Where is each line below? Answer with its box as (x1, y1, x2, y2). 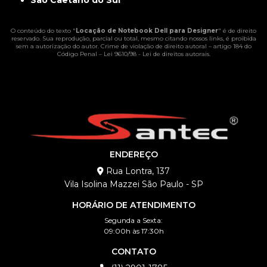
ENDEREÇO (109, 149, 158, 160)
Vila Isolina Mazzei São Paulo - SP (64, 179, 203, 190)
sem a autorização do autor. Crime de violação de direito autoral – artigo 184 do (15, 42, 252, 51)
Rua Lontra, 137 (104, 166, 170, 177)
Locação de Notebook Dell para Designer (76, 27, 218, 35)
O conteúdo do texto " (11, 27, 76, 35)
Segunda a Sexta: (104, 216, 163, 225)
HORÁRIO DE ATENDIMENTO (72, 200, 195, 211)
